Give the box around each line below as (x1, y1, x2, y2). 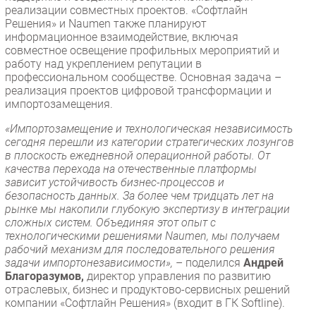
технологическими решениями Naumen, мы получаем (5, 229, 279, 243)
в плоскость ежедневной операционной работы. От (5, 148, 270, 162)
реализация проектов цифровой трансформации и (5, 83, 272, 97)
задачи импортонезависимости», (5, 255, 173, 269)
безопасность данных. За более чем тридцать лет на (5, 188, 274, 202)
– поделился (173, 255, 241, 269)
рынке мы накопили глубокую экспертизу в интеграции (5, 202, 290, 216)
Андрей (241, 255, 284, 269)
